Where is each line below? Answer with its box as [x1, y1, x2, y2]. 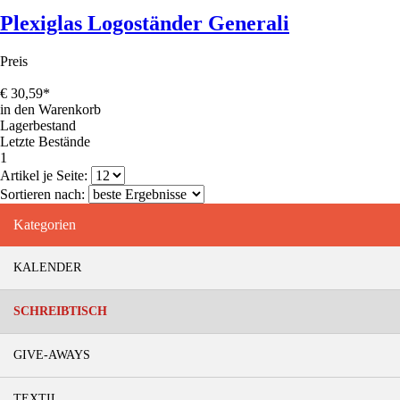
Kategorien [13, 216, 76, 232]
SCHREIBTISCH [13, 304, 107, 318]
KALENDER [13, 260, 81, 274]
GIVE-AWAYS [13, 347, 90, 362]
